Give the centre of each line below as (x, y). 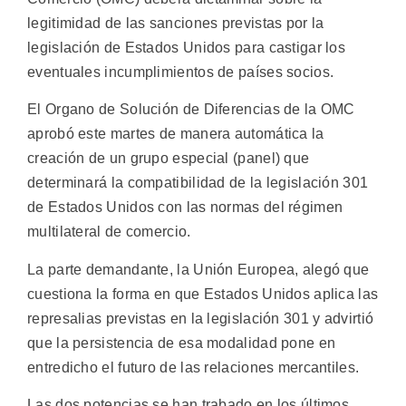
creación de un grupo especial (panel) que (169, 159)
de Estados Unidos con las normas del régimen (185, 208)
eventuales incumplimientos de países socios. (181, 72)
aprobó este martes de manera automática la (176, 134)
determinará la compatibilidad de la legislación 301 (198, 183)
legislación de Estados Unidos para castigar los (187, 48)
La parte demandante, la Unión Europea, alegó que (198, 269)
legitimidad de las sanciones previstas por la (176, 23)
